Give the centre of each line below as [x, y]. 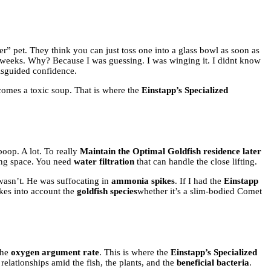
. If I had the [199, 181]
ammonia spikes [143, 181]
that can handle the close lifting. [196, 161]
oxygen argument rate [55, 252]
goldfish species [107, 191]
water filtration [104, 161]
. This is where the [135, 252]
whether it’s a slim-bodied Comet [200, 191]
